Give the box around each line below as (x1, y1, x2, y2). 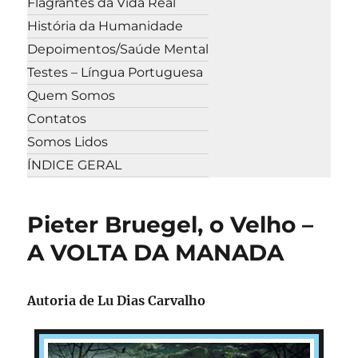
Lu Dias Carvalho (97, 292, 206, 308)
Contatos (27, 111, 87, 127)
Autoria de (27, 292, 98, 308)
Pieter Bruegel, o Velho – (27, 210, 314, 238)
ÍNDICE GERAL (27, 157, 122, 173)
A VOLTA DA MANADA (27, 238, 284, 266)
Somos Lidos (27, 134, 109, 150)
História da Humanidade (27, 18, 184, 34)
